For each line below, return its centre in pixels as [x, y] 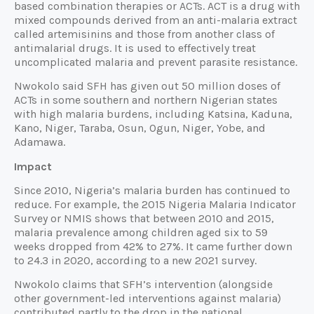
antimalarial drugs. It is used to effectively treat [135, 48]
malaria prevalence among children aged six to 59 [141, 233]
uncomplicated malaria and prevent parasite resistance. [156, 62]
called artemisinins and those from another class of [144, 34]
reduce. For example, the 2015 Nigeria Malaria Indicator [155, 205]
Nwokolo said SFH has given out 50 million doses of [147, 86]
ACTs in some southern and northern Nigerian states [146, 100]
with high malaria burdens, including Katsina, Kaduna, [153, 114]
